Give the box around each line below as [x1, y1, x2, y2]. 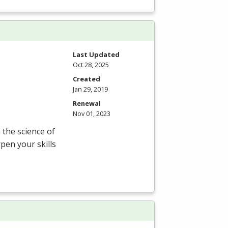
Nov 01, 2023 [73, 108, 110, 118]
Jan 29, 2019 [73, 84, 108, 94]
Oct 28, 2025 [73, 60, 109, 69]
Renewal [73, 98, 101, 108]
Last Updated [73, 49, 120, 59]
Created [73, 74, 100, 83]
